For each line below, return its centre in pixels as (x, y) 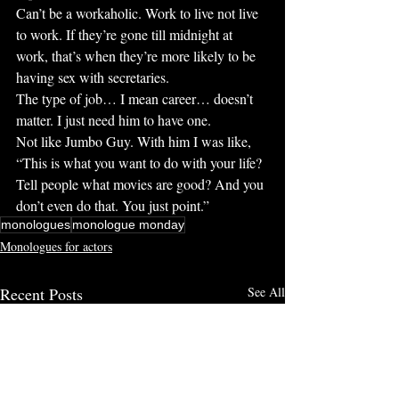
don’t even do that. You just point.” (113, 205)
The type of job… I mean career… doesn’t (136, 98)
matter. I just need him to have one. (114, 120)
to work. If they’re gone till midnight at (126, 34)
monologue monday (128, 224)
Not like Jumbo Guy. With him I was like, (135, 141)
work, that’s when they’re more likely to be (138, 56)
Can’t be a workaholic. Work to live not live (139, 13)
